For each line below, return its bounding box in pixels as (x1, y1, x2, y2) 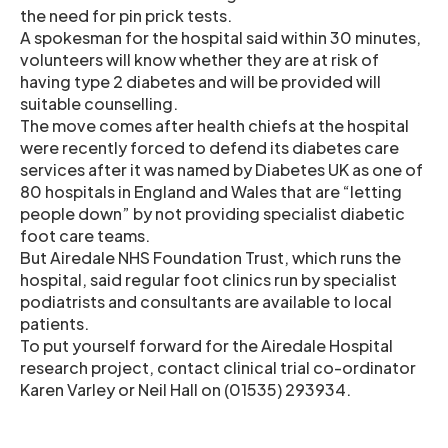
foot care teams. (20, 225, 150, 246)
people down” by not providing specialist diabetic (20, 203, 405, 224)
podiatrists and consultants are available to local (20, 291, 392, 312)
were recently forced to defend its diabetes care (20, 137, 399, 158)
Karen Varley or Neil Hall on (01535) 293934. (20, 379, 351, 400)
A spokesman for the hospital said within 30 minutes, (20, 27, 421, 48)
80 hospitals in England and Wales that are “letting (20, 181, 402, 202)
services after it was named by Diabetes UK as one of (20, 159, 423, 180)
